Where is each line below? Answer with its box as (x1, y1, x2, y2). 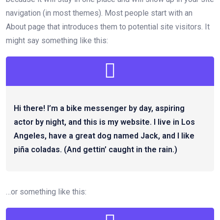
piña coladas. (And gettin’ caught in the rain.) (14, 144, 177, 154)
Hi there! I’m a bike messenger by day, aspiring (14, 103, 185, 113)
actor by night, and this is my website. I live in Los (14, 117, 195, 127)
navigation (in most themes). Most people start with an (6, 8, 192, 18)
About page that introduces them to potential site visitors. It (6, 22, 210, 31)
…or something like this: (6, 187, 86, 196)
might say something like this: (6, 35, 108, 45)
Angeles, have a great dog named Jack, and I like (14, 131, 194, 140)
